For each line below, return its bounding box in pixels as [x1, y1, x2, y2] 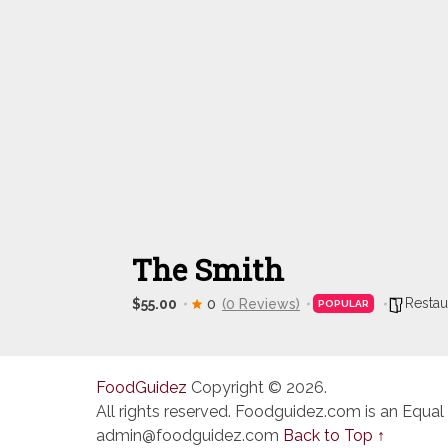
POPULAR [318, 298, 369, 309]
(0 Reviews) [222, 295, 300, 312]
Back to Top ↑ [283, 426, 385, 445]
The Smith [132, 250, 284, 289]
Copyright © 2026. [187, 378, 327, 397]
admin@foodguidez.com [96, 426, 279, 445]
